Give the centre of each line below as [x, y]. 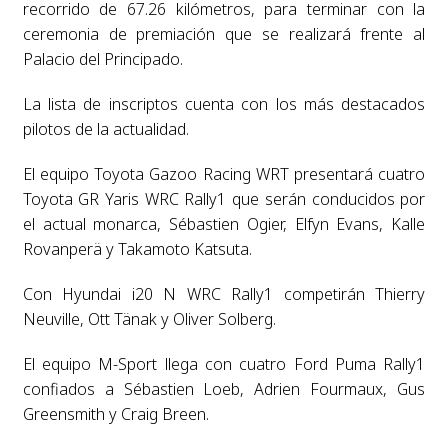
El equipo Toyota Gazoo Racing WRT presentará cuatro [224, 173]
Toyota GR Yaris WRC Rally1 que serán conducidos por [224, 198]
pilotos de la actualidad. [105, 128]
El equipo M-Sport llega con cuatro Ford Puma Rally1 [224, 363]
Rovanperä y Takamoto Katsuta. [137, 248]
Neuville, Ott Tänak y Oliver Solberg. [149, 318]
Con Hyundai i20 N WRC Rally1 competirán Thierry [224, 293]
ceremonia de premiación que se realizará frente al [224, 33]
